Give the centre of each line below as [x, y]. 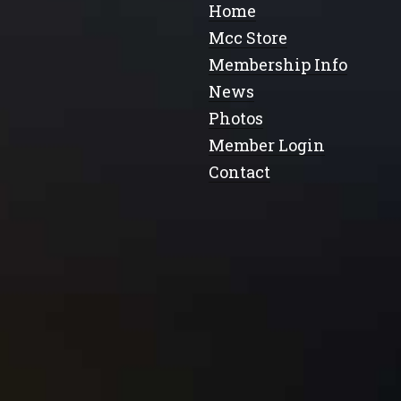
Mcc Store [248, 38]
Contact [239, 172]
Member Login [267, 145]
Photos [236, 119]
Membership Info [278, 65]
